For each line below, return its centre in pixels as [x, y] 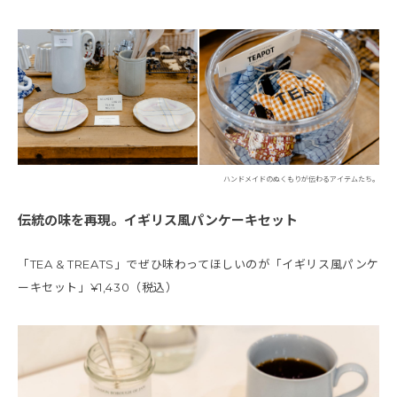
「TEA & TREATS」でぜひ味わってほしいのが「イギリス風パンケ [198, 264]
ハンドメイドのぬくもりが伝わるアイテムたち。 [301, 179]
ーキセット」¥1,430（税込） [98, 287]
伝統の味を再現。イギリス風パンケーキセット [158, 220]
